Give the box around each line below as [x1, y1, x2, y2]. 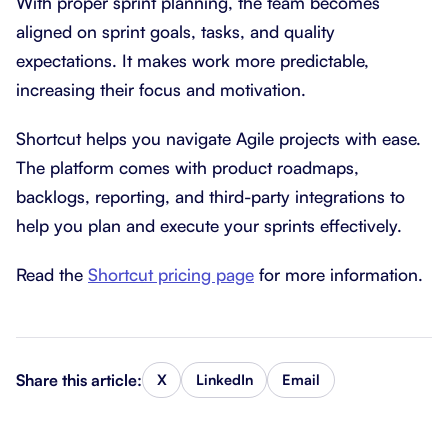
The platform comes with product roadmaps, [16, 156, 359, 178]
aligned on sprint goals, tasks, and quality [16, 20, 335, 42]
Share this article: [16, 369, 142, 390]
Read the [16, 263, 88, 285]
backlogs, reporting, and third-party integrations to [16, 185, 405, 207]
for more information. [254, 263, 423, 285]
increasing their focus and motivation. [16, 78, 306, 100]
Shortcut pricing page [88, 263, 254, 285]
